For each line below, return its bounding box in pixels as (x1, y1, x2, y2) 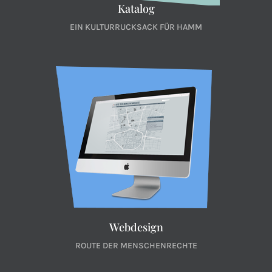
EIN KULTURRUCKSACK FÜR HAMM (70, 22, 202, 32)
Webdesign (109, 220, 163, 234)
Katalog (117, 1, 155, 16)
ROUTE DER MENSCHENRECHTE (75, 240, 197, 251)
